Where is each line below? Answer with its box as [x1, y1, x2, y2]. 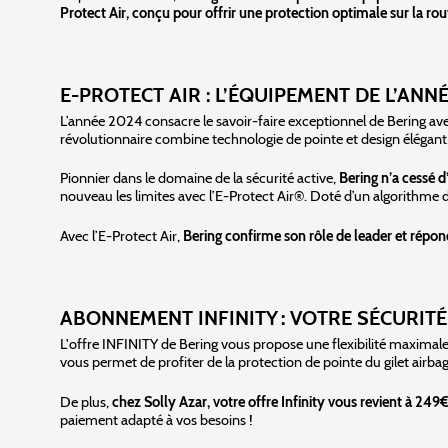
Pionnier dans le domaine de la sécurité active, [60, 169, 339, 188]
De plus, [60, 392, 112, 411]
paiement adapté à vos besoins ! [60, 410, 253, 429]
